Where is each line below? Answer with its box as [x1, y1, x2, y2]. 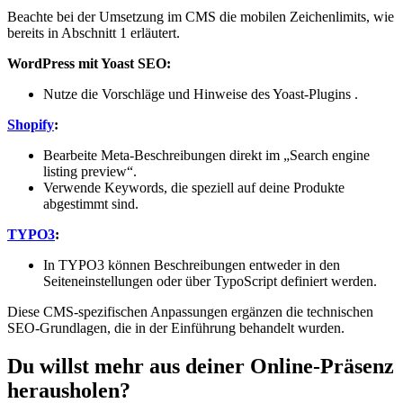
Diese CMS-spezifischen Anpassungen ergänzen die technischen [7, 304, 373, 320]
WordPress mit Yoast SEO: [7, 56, 171, 72]
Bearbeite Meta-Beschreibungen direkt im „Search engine [43, 148, 370, 164]
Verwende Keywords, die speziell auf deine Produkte [43, 180, 345, 196]
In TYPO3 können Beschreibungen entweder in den [43, 257, 340, 273]
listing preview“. [43, 164, 137, 180]
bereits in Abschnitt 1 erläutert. [7, 25, 180, 41]
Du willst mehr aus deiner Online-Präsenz [7, 354, 394, 379]
